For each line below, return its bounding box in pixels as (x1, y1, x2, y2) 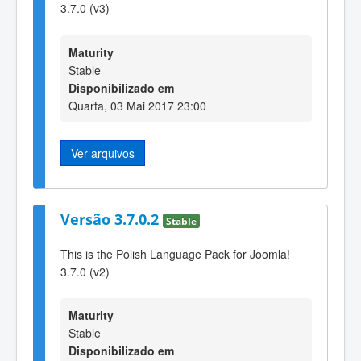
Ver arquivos (71, 144, 135, 161)
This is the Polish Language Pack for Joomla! (60, 245, 290, 262)
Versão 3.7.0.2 (60, 210, 163, 230)
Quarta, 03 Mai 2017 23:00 (68, 97, 206, 114)
